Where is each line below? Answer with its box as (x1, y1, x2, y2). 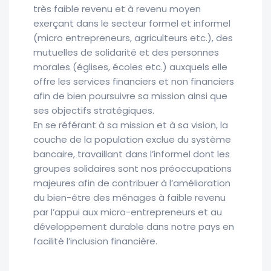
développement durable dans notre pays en (33, 220, 234, 233)
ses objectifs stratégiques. (33, 104, 154, 117)
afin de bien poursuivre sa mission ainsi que (33, 90, 227, 103)
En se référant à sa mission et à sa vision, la (33, 119, 228, 132)
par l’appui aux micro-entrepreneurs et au (33, 206, 222, 219)
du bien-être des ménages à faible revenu (33, 191, 226, 204)
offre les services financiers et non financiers (33, 75, 234, 88)
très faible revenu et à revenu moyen (33, 2, 201, 16)
